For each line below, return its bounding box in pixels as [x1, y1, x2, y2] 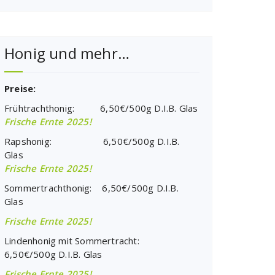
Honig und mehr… [4, 43, 130, 63]
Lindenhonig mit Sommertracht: [4, 234, 147, 247]
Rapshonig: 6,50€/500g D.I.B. [4, 135, 180, 147]
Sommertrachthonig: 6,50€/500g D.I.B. [4, 182, 179, 194]
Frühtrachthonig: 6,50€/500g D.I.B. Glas [4, 102, 198, 114]
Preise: [4, 82, 36, 95]
